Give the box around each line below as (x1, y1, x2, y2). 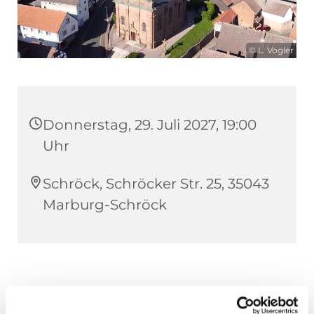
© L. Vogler (249, 44, 294, 55)
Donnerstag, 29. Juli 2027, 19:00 (43, 116, 257, 133)
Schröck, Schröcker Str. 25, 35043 (43, 175, 269, 192)
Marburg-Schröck (43, 196, 167, 213)
